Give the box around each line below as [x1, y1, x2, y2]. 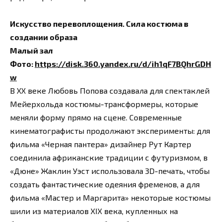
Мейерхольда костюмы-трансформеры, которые [10, 99, 198, 109]
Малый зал [10, 46, 53, 55]
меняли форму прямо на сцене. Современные [10, 112, 182, 122]
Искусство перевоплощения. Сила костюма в [10, 19, 188, 29]
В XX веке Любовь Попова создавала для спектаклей [10, 86, 210, 96]
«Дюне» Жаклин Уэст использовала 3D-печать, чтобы [10, 166, 210, 176]
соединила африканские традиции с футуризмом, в [10, 153, 208, 163]
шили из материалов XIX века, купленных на [10, 206, 178, 216]
